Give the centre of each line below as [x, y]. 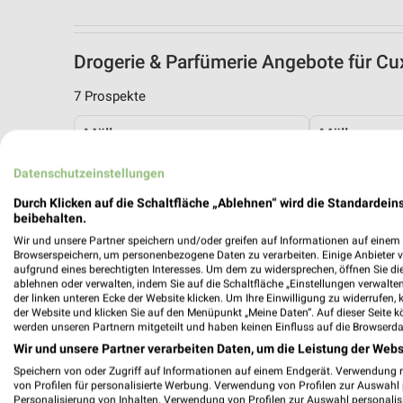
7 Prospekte [110, 97]
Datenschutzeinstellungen [89, 173]
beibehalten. [50, 218]
